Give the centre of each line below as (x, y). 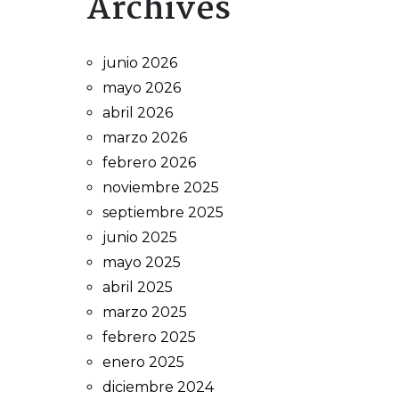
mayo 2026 (142, 88)
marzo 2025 (145, 312)
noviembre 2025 (161, 187)
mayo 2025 (142, 262)
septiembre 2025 (163, 212)
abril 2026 (138, 113)
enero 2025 (143, 362)
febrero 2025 (149, 337)
